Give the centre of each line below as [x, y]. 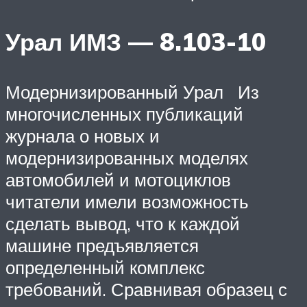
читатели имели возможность [127, 201]
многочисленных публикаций [124, 113]
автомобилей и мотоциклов [118, 179]
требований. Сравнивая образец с [146, 289]
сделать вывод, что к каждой [123, 223]
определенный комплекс [105, 267]
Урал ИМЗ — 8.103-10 [136, 41]
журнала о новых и [83, 135]
